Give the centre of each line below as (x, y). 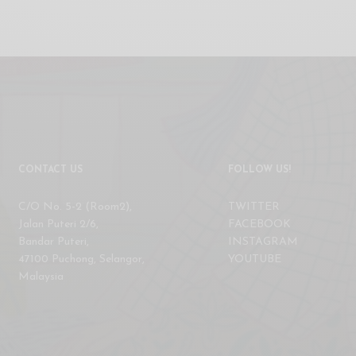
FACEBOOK (259, 224)
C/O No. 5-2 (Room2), (75, 207)
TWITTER (254, 207)
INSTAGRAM (263, 242)
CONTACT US (50, 170)
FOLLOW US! (259, 170)
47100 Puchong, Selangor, (82, 259)
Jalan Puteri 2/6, (59, 224)
